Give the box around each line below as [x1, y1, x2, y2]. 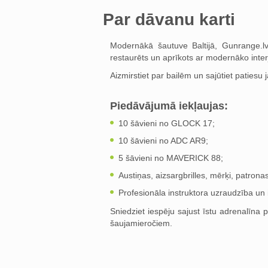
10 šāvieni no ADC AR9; [118, 136, 208, 145]
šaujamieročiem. [110, 218, 172, 228]
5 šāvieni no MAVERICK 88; [118, 153, 223, 163]
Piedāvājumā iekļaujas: [110, 100, 228, 112]
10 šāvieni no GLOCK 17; [118, 118, 215, 128]
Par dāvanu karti [103, 10, 235, 29]
